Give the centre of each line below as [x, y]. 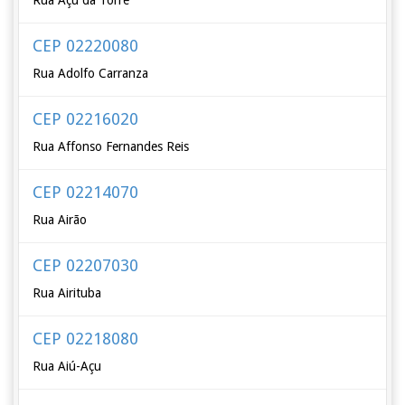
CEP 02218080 [86, 339]
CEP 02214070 [86, 192]
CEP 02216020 [86, 119]
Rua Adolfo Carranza [91, 73]
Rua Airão [60, 220]
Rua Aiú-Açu [67, 366]
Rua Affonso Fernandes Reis [111, 146]
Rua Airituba [67, 293]
